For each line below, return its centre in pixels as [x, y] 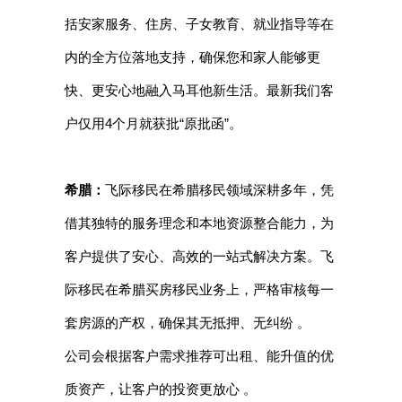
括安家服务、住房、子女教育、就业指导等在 [199, 24]
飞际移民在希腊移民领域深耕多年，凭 [219, 190]
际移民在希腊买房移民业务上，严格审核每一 [199, 290]
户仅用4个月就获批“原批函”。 [153, 124]
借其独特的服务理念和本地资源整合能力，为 [199, 223]
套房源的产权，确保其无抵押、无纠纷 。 [187, 323]
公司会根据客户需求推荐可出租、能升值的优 [199, 356]
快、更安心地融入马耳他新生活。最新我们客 [199, 91]
